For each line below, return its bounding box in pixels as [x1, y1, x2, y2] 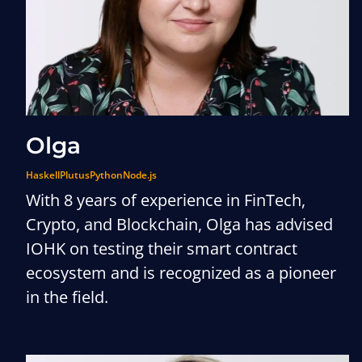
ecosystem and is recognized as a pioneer [26, 262, 336, 284]
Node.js [123, 168, 157, 182]
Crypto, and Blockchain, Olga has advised [26, 213, 333, 235]
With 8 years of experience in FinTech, [26, 189, 305, 211]
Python [90, 168, 123, 182]
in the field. [26, 286, 108, 308]
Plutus [60, 168, 90, 182]
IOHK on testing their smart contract [26, 238, 297, 259]
